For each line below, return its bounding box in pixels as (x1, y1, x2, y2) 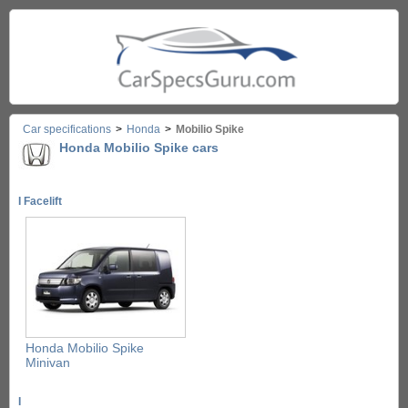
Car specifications (23, 123, 111, 137)
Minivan (25, 354, 70, 370)
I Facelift (18, 195, 62, 209)
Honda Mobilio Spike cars (59, 140, 219, 156)
